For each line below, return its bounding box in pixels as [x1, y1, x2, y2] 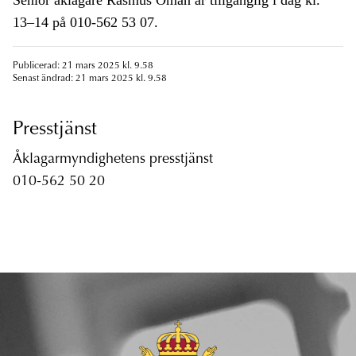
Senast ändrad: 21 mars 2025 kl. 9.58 [13, 74, 167, 84]
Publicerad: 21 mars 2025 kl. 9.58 [13, 61, 153, 72]
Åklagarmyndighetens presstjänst [13, 153, 213, 168]
